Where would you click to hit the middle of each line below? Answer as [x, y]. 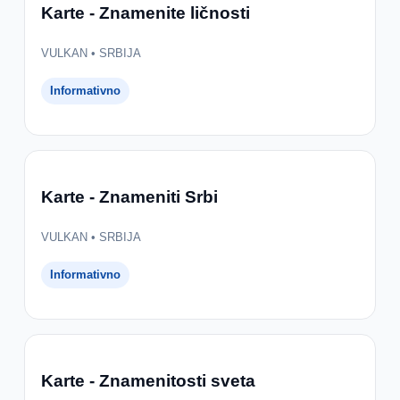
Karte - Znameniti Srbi [129, 196]
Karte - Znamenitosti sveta [148, 380]
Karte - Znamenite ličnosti [145, 12]
